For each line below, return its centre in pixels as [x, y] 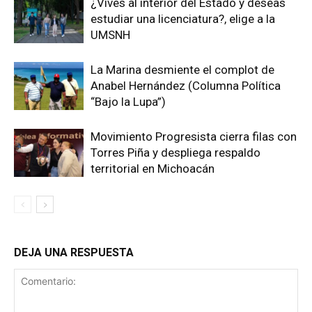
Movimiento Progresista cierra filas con [194, 137]
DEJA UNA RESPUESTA [74, 253]
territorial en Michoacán [153, 169]
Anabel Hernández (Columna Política [186, 86]
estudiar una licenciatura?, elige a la [183, 19]
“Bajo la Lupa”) [128, 102]
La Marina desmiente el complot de [182, 70]
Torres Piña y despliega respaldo [175, 153]
